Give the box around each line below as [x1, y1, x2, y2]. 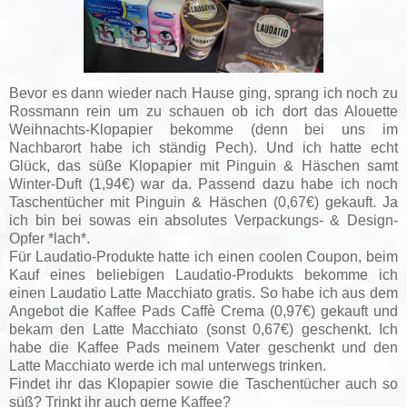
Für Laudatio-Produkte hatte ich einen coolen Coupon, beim [9, 248, 398, 264]
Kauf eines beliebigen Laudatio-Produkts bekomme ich [9, 266, 398, 283]
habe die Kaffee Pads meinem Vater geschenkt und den [9, 339, 398, 355]
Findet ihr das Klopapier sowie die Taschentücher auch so [9, 375, 398, 392]
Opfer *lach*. [9, 230, 90, 246]
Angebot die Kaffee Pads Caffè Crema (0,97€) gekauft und [9, 303, 398, 319]
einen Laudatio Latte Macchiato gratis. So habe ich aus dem [9, 284, 398, 301]
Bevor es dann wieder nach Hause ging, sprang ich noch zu [9, 84, 398, 101]
